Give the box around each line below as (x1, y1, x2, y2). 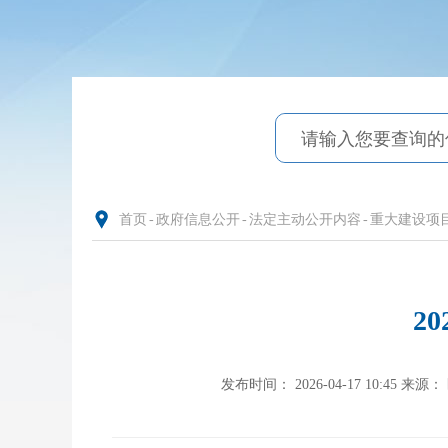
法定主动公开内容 (249, 212, 361, 227)
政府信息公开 (156, 212, 240, 227)
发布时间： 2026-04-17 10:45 (220, 377, 397, 393)
